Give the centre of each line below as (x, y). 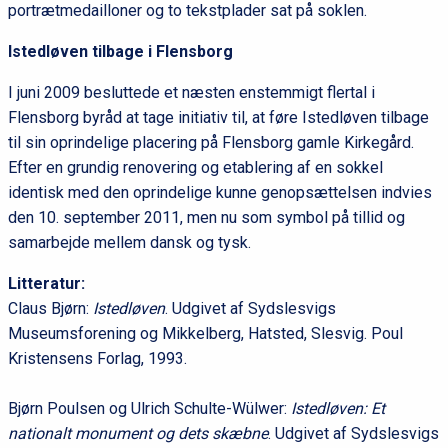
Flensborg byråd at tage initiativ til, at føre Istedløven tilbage (218, 117)
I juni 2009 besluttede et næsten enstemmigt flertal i (191, 92)
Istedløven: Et (337, 408)
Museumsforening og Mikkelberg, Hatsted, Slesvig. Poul (205, 333)
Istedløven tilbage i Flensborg (120, 51)
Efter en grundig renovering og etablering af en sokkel (195, 167)
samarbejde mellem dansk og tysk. (131, 242)
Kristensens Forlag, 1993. (97, 358)
